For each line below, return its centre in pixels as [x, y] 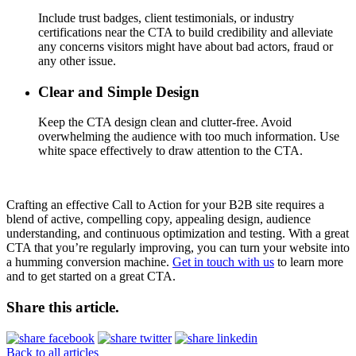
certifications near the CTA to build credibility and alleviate [186, 33]
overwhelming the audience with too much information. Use [189, 137]
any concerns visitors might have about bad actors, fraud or [186, 47]
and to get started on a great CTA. [91, 277]
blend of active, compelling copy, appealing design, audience [159, 219]
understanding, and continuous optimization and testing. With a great [178, 234]
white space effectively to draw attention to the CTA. [170, 151]
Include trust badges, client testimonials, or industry [166, 18]
